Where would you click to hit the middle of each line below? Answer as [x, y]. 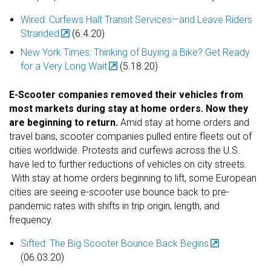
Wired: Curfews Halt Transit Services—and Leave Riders [137, 19]
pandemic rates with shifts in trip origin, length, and [114, 206]
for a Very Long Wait [64, 66]
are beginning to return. [65, 122]
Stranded [40, 33]
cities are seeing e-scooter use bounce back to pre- [119, 192]
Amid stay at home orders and [185, 122]
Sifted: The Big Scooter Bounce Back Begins [115, 243]
